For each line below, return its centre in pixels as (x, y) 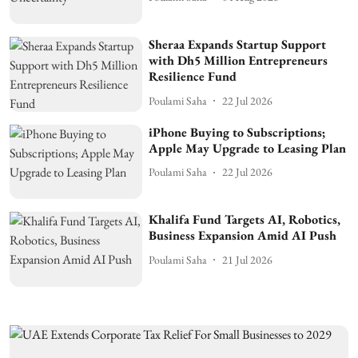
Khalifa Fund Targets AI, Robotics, (245, 220)
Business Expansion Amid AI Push (243, 236)
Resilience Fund (193, 77)
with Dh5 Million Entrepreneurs (239, 61)
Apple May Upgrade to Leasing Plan (248, 148)
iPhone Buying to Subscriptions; (237, 132)
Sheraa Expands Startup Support (238, 45)
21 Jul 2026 (248, 259)
